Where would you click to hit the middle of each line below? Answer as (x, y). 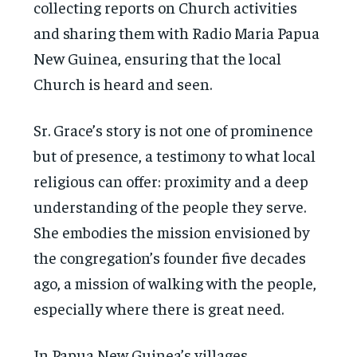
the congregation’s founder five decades (170, 257)
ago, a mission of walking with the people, (175, 282)
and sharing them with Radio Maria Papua (177, 32)
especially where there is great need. (159, 308)
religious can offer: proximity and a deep (171, 180)
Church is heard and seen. (123, 83)
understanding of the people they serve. (170, 206)
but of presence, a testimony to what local (175, 155)
